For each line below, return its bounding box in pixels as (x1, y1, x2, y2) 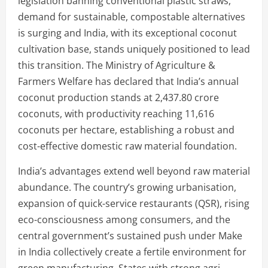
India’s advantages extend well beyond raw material (18, 164, 250, 178)
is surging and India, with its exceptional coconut (18, 26, 237, 39)
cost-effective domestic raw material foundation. (18, 139, 237, 153)
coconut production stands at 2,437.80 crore (18, 90, 219, 104)
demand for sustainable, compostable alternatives (18, 10, 245, 23)
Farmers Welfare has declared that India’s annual (18, 74, 239, 88)
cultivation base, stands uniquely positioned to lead (18, 42, 250, 56)
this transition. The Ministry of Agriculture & (18, 58, 215, 72)
